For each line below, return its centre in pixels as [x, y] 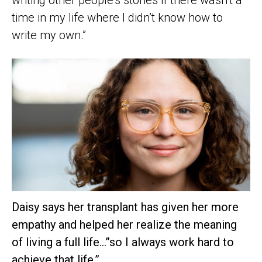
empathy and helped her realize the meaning [124, 225]
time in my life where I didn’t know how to [117, 17]
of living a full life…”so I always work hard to [123, 242]
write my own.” [49, 35]
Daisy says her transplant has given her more [125, 207]
